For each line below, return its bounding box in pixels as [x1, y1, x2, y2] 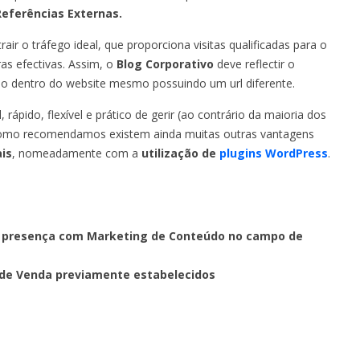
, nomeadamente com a [12, 145, 141, 161]
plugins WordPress [219, 145, 328, 161]
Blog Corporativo [117, 55, 214, 72]
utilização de [141, 145, 219, 161]
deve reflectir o [214, 55, 295, 72]
